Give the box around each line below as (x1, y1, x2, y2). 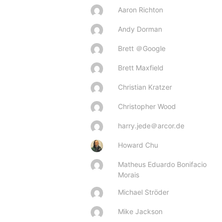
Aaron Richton (118, 5, 163, 14)
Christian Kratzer (118, 82, 172, 91)
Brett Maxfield (118, 63, 164, 72)
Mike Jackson (118, 207, 163, 216)
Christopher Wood (118, 102, 176, 111)
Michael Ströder (118, 187, 169, 196)
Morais (118, 170, 139, 179)
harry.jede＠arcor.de (118, 121, 184, 130)
